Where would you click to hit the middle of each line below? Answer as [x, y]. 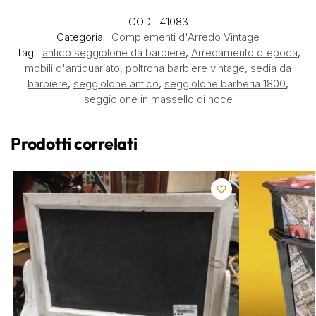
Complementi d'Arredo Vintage [186, 37]
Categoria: [82, 37]
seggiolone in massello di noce [158, 99]
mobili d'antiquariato [72, 68]
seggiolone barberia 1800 [225, 84]
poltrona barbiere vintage [185, 68]
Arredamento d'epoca [244, 53]
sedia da [271, 68]
